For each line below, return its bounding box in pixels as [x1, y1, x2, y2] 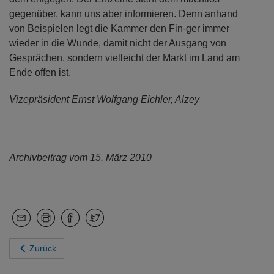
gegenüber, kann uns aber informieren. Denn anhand [9, 9, 238, 19]
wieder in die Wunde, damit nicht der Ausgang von [9, 38, 226, 48]
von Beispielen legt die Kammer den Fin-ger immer [9, 23, 229, 34]
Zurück [29, 243, 56, 253]
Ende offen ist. [9, 67, 71, 78]
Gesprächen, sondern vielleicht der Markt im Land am [9, 53, 240, 63]
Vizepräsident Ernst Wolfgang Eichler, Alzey [9, 94, 199, 105]
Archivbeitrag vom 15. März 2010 [9, 152, 152, 163]
